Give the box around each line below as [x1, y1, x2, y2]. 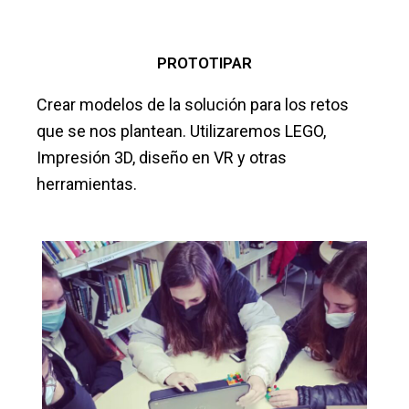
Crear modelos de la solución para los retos [37, 94, 349, 114]
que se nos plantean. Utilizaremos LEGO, [37, 121, 326, 141]
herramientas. [37, 173, 137, 194]
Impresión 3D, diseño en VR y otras [37, 147, 287, 167]
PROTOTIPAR [157, 53, 252, 72]
